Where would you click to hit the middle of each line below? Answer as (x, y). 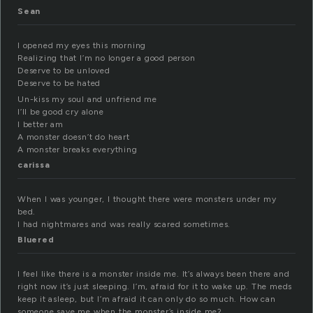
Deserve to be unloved (64, 71)
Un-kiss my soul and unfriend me (87, 100)
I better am (41, 125)
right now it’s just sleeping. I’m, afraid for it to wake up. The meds (155, 287)
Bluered (36, 240)
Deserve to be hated (59, 83)
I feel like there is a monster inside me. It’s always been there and (154, 274)
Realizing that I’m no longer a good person (107, 58)
